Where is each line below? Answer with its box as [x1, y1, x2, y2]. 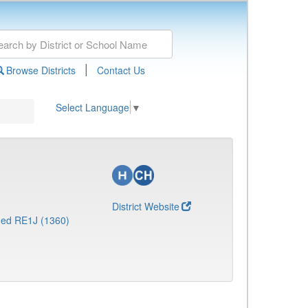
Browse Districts [5, 63, 76, 77]
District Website [112, 199, 179, 213]
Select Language [56, 100, 129, 115]
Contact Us [96, 63, 145, 77]
